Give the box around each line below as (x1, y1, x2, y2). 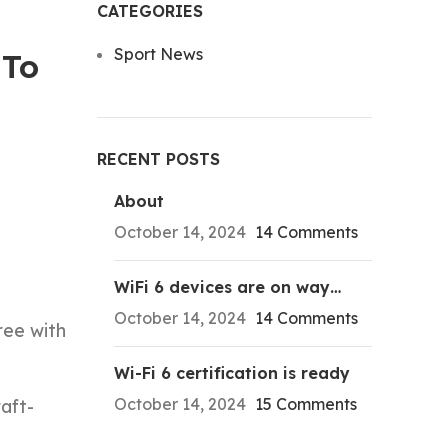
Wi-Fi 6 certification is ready (113, 363, 350, 383)
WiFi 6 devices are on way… (113, 277, 341, 297)
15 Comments (254, 394, 357, 414)
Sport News (113, 44, 203, 64)
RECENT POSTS (96, 149, 220, 169)
